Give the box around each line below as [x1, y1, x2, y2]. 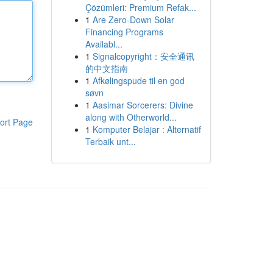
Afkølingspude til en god [92, 74, 185, 87]
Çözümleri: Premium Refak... [85, 1, 196, 13]
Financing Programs [85, 26, 163, 38]
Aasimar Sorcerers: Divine [92, 99, 193, 111]
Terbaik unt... [85, 135, 136, 147]
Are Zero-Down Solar [92, 13, 174, 26]
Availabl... [85, 38, 122, 50]
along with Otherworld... [85, 111, 177, 123]
